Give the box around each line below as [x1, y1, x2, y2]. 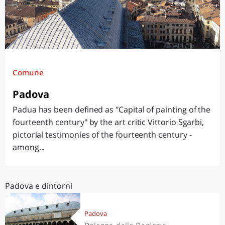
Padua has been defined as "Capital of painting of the [13, 104, 211, 115]
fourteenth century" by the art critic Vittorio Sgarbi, [13, 117, 204, 128]
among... [13, 142, 45, 153]
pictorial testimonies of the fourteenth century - [13, 129, 192, 140]
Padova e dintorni [5, 180, 72, 191]
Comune [13, 67, 44, 77]
